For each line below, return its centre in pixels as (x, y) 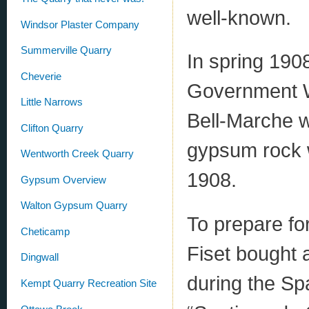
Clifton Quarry (52, 128)
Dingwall (40, 258)
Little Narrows (52, 102)
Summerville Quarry (66, 51)
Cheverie (41, 76)
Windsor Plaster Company (80, 24)
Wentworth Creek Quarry (77, 154)
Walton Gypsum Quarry (74, 206)
